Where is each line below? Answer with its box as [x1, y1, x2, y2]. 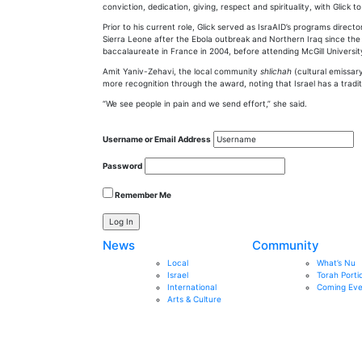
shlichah [260, 66, 294, 76]
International [167, 282, 217, 292]
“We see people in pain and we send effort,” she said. [103, 99, 307, 108]
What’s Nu [317, 258, 356, 267]
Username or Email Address [103, 134, 211, 144]
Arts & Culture [167, 294, 221, 304]
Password [103, 161, 142, 170]
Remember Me [113, 190, 171, 200]
